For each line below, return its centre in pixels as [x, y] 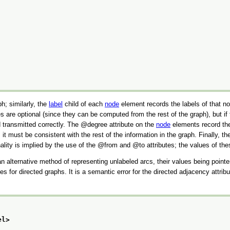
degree [97, 124]
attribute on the [132, 124]
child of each [84, 104]
